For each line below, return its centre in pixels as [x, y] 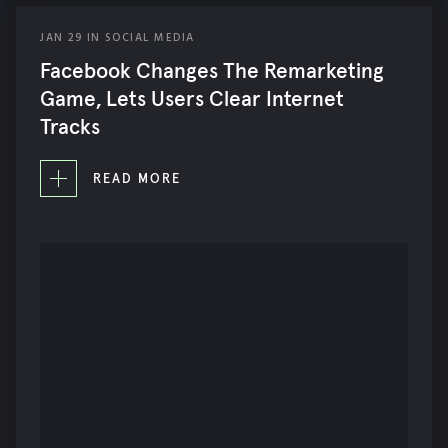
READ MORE [137, 179]
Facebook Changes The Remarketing [212, 72]
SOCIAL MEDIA [149, 38]
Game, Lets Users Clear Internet [192, 100]
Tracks [70, 128]
